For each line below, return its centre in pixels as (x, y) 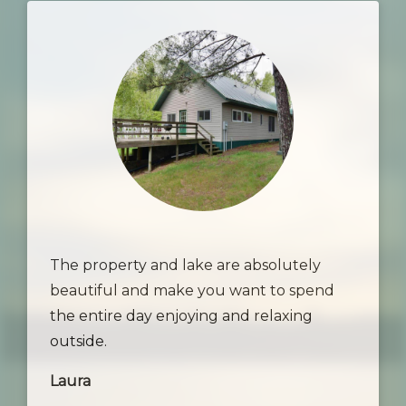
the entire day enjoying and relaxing (181, 316)
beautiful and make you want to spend (192, 290)
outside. (78, 341)
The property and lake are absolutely (185, 265)
